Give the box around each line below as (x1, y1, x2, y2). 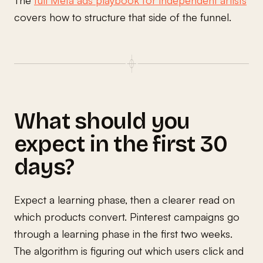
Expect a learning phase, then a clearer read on (14, 193, 235, 206)
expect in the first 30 (14, 130, 228, 157)
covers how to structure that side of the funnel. (14, 10, 231, 23)
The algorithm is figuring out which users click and (14, 244, 244, 257)
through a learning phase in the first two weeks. (14, 227, 232, 240)
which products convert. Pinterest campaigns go (14, 210, 240, 223)
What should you (14, 107, 190, 134)
